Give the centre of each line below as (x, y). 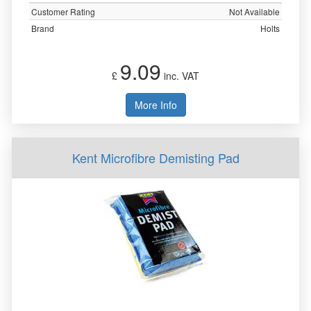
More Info (155, 105)
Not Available (254, 11)
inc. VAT (180, 76)
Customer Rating (63, 11)
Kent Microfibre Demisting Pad (155, 158)
